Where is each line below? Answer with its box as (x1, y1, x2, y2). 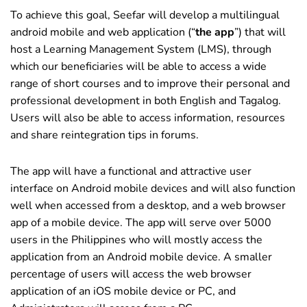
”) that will (234, 24, 286, 40)
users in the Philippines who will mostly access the (10, 232, 262, 247)
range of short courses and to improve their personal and (10, 75, 290, 91)
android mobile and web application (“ (10, 24, 195, 40)
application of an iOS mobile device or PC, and (10, 283, 236, 299)
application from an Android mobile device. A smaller (10, 249, 272, 265)
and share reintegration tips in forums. (10, 127, 201, 143)
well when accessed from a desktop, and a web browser (10, 197, 286, 213)
